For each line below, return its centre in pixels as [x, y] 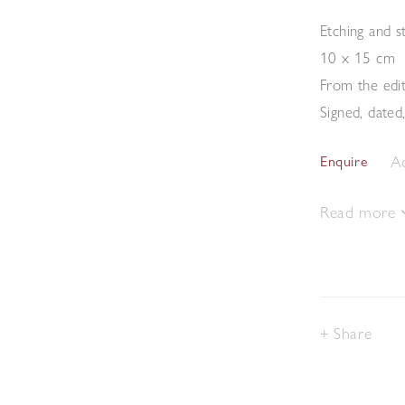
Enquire [344, 161]
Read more [360, 212]
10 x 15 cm [358, 57]
